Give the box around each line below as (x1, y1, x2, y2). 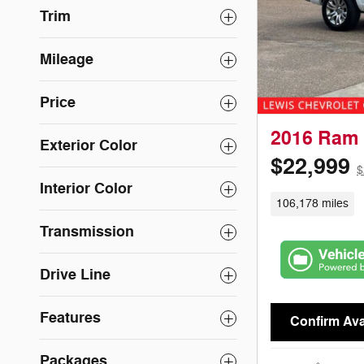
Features (40, 308, 101, 327)
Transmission (40, 222, 134, 241)
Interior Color (40, 179, 132, 198)
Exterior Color (40, 136, 137, 155)
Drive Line (40, 265, 110, 284)
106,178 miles (275, 196, 349, 210)
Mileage (40, 50, 93, 69)
